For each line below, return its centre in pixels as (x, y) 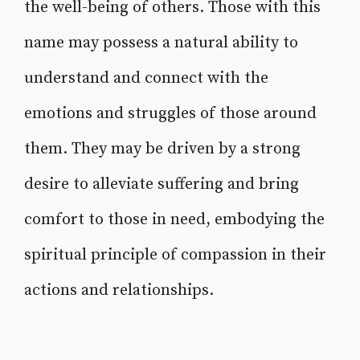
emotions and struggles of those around (170, 114)
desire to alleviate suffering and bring (162, 185)
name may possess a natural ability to (161, 43)
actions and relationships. (119, 291)
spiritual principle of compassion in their (175, 256)
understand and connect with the (146, 79)
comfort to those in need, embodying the (174, 220)
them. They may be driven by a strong (162, 149)
